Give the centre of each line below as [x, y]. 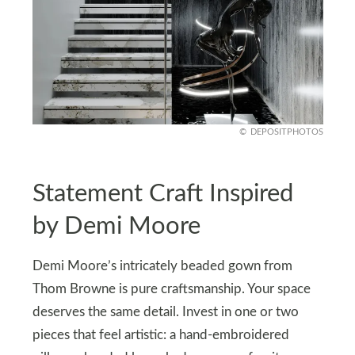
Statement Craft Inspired [162, 193]
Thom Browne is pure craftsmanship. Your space [171, 290]
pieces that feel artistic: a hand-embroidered [160, 336]
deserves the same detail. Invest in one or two [165, 313]
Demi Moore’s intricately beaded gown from [162, 267]
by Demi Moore [116, 226]
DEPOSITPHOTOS [286, 132]
